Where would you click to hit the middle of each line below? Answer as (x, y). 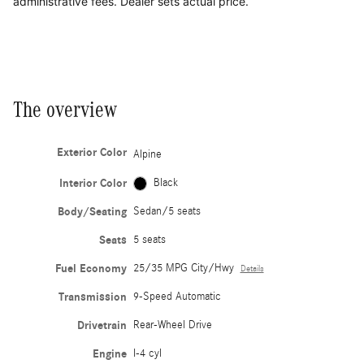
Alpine (147, 155)
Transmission (92, 297)
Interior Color (93, 184)
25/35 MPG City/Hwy (183, 269)
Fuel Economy (91, 269)
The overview (65, 109)
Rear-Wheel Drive (172, 325)
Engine (109, 354)
